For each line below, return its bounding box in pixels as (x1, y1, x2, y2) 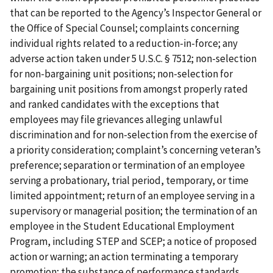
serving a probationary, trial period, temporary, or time (10, 174, 249, 188)
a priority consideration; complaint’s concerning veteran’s (10, 143, 261, 157)
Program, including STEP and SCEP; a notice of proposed (10, 235, 257, 249)
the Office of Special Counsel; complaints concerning (10, 21, 239, 35)
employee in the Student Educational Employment (10, 219, 235, 233)
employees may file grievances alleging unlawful (10, 113, 222, 127)
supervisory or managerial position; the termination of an (10, 204, 257, 218)
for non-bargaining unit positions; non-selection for (10, 67, 233, 81)
